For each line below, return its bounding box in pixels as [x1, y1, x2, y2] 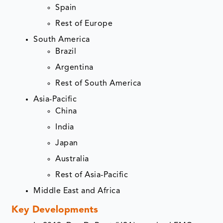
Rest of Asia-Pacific [55, 171, 128, 180]
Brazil [55, 48, 77, 56]
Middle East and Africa [33, 187, 120, 196]
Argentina [55, 64, 94, 72]
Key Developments [11, 206, 99, 216]
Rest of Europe [55, 20, 113, 28]
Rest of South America [55, 80, 141, 88]
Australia [55, 155, 89, 164]
